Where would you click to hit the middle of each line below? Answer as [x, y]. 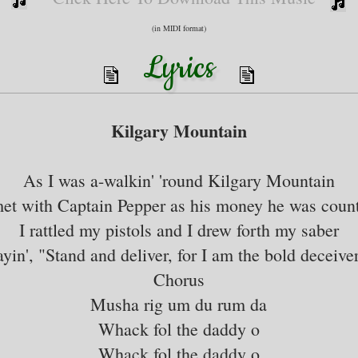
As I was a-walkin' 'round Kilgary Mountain [179, 180]
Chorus [179, 279]
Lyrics [179, 68]
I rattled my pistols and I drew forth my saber [179, 229]
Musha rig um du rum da [179, 304]
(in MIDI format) [179, 28]
